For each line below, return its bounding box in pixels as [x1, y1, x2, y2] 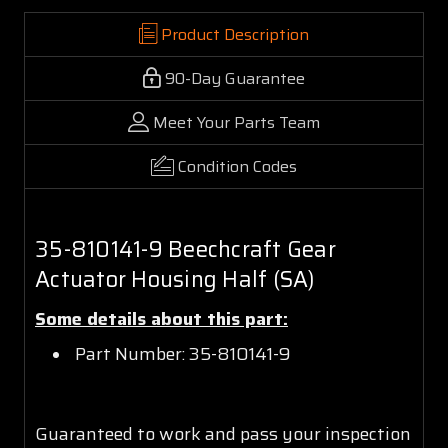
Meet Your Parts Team [153, 109, 320, 135]
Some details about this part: [35, 304, 288, 333]
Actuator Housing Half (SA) [35, 261, 316, 297]
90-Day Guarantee [165, 65, 305, 91]
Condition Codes [178, 153, 297, 179]
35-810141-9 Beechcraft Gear [35, 231, 336, 267]
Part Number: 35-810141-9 [75, 339, 292, 368]
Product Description [161, 21, 309, 47]
